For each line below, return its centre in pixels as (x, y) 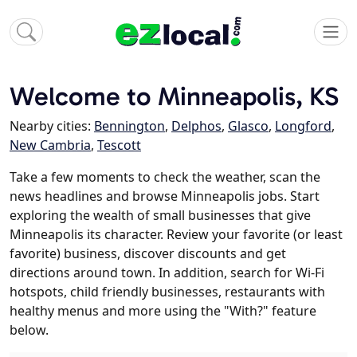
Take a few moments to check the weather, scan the (165, 177)
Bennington (129, 126)
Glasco (248, 126)
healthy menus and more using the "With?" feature (163, 311)
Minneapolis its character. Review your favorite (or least (176, 235)
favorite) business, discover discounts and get (148, 254)
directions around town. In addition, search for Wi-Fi (167, 273)
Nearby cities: (52, 126)
